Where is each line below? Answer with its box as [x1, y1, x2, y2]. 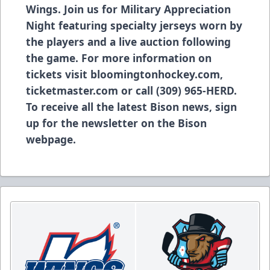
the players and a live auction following [26, 34, 231, 49]
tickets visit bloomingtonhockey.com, [26, 66, 223, 81]
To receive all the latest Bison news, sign [26, 99, 237, 114]
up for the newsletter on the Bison [26, 115, 207, 130]
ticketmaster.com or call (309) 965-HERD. [26, 83, 237, 98]
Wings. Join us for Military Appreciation [26, 1, 231, 16]
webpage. [26, 131, 79, 146]
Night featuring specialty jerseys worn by [26, 17, 242, 33]
